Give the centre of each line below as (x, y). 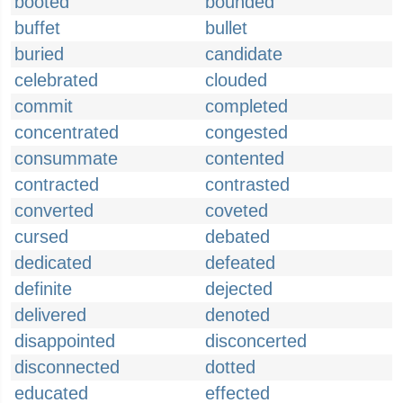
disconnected (67, 367)
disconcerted (256, 341)
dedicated (53, 263)
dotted (230, 367)
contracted (57, 184)
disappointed (65, 341)
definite (43, 289)
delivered (50, 315)
